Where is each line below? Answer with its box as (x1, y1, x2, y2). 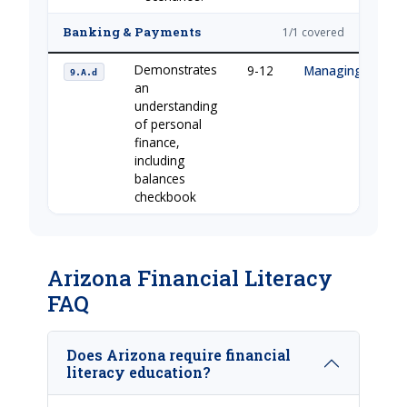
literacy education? (66, 362, 211, 382)
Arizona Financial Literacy (47, 263, 333, 293)
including (134, 151, 184, 169)
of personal (134, 114, 202, 133)
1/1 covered (283, 25, 344, 41)
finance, (134, 133, 180, 151)
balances (134, 169, 185, 187)
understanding (134, 96, 217, 114)
